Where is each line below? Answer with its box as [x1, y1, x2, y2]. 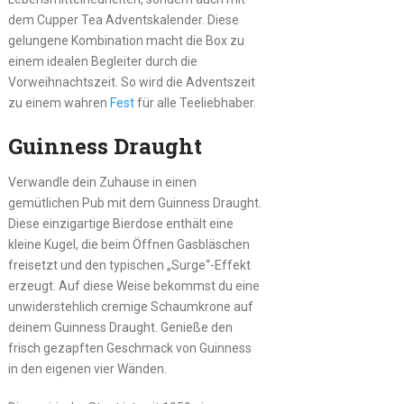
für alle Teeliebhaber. [133, 95, 256, 110]
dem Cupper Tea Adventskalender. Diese [7, 12, 239, 27]
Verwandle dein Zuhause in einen [7, 174, 197, 189]
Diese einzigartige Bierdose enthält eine [7, 216, 234, 231]
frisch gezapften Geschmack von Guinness [7, 340, 252, 355]
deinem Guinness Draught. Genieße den [7, 319, 233, 335]
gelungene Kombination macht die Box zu [7, 32, 244, 48]
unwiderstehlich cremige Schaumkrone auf [7, 298, 253, 314]
